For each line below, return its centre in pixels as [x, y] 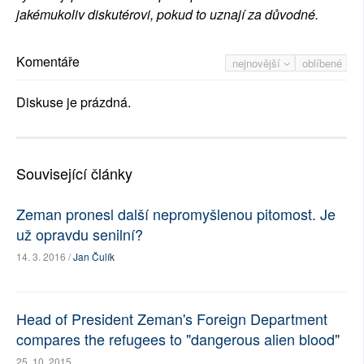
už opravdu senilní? [80, 234]
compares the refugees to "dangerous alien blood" [178, 339]
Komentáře [48, 62]
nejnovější [258, 63]
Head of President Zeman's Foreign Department [172, 319]
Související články [74, 173]
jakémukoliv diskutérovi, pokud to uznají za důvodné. [167, 15]
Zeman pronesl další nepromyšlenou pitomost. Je [176, 214]
